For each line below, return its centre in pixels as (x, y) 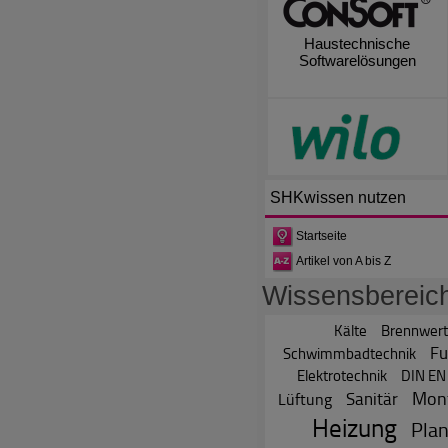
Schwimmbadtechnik (349, 353)
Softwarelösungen (357, 60)
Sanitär (372, 398)
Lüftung (305, 398)
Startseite (321, 236)
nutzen (380, 198)
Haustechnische (357, 43)
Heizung (354, 427)
